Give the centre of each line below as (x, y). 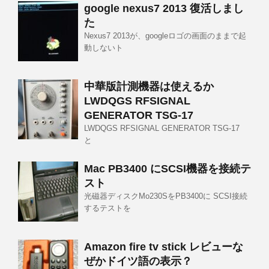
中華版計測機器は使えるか (149, 87)
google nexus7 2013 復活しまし (164, 9)
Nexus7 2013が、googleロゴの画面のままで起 (165, 36)
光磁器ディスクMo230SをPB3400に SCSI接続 (166, 196)
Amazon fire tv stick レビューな (164, 247)
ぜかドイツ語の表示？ (138, 261)
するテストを (107, 208)
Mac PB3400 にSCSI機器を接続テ (168, 169)
